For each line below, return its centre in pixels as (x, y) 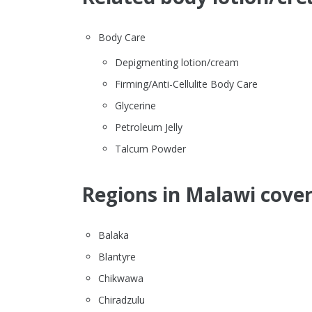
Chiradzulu (122, 300)
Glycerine (135, 106)
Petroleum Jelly (149, 127)
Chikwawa (121, 279)
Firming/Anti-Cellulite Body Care (186, 84)
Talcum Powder (150, 149)
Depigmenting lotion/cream (177, 63)
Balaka (114, 235)
